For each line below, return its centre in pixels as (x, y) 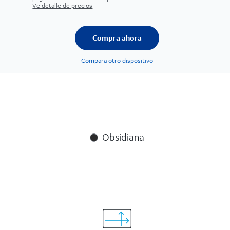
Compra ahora (117, 38)
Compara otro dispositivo (117, 60)
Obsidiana (123, 137)
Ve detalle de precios (63, 5)
